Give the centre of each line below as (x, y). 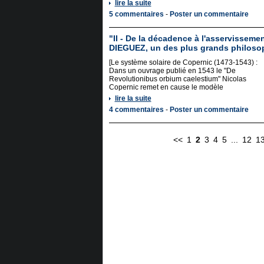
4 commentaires (136, 110)
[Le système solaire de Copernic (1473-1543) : (183, 62)
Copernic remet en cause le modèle (166, 87)
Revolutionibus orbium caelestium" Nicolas (177, 79)
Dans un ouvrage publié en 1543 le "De (172, 71)
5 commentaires (136, 14)
